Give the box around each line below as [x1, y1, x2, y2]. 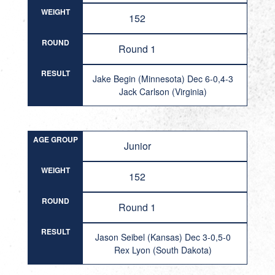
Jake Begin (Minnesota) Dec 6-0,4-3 [92, 72, 233, 85]
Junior [123, 139, 151, 153]
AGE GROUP [33, 134, 78, 145]
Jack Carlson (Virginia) [118, 85, 207, 98]
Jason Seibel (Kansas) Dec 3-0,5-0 [95, 231, 231, 243]
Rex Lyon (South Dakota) [114, 244, 212, 256]
